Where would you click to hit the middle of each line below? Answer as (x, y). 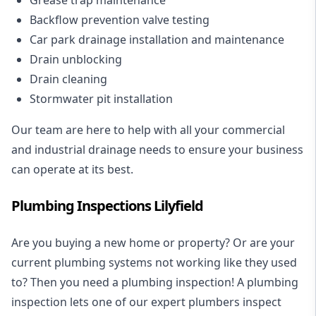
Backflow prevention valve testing (120, 19)
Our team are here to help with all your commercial (148, 129)
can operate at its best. (72, 169)
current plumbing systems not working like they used (154, 262)
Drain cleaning (68, 79)
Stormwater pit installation (101, 98)
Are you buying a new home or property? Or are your (153, 242)
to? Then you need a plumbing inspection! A (129, 282)
